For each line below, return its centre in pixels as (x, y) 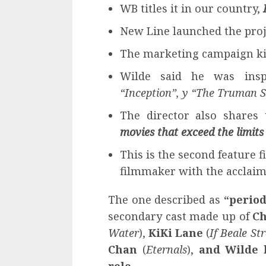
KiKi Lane (176, 232)
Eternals (166, 249)
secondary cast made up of (180, 216)
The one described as (166, 199)
